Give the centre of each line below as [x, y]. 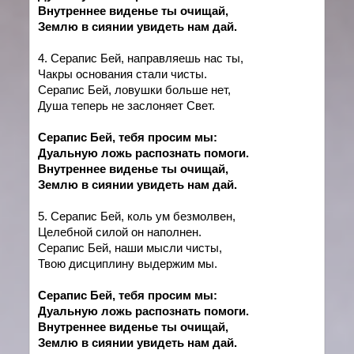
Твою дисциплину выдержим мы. [128, 264]
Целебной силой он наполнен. [120, 232]
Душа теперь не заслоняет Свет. [127, 105]
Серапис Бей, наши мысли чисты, [130, 248]
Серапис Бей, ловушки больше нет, [135, 90]
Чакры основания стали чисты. [123, 74]
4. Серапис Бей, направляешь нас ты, [141, 58]
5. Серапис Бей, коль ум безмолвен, [137, 216]
